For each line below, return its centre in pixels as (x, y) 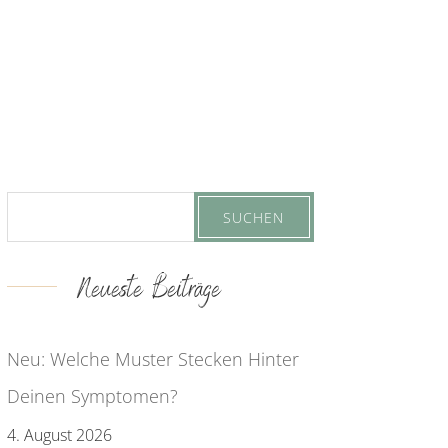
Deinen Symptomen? (92, 395)
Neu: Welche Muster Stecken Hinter (152, 358)
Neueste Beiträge (148, 291)
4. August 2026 (59, 434)
